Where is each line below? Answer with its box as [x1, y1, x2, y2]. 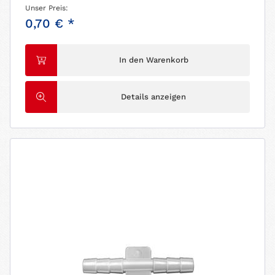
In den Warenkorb [118, 55, 188, 64]
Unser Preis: [25, 3, 69, 12]
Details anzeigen [121, 91, 187, 101]
